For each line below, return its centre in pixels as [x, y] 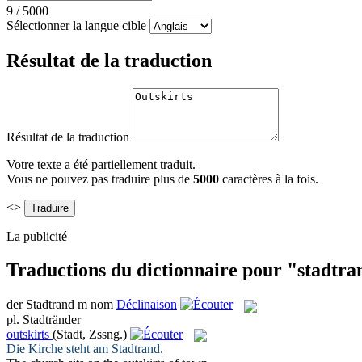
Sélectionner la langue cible [76, 25]
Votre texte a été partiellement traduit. [101, 164]
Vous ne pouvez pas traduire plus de [100, 179]
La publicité [37, 236]
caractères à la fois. [270, 179]
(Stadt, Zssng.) [90, 334]
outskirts [28, 334]
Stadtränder [52, 319]
